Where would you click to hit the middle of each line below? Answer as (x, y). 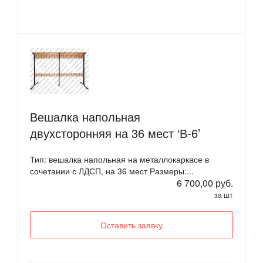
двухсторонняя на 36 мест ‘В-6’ (115, 133)
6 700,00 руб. (205, 183)
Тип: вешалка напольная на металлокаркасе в (119, 159)
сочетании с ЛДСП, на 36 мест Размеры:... (112, 171)
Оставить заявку (131, 225)
